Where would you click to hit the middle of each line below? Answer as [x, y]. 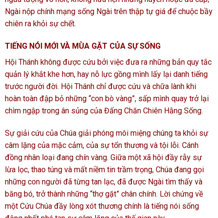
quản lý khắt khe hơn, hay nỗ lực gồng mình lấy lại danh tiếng [106, 74]
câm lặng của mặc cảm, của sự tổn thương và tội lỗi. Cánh [102, 145]
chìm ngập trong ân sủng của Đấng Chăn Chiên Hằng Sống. [104, 110]
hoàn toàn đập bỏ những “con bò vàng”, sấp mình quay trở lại [107, 98]
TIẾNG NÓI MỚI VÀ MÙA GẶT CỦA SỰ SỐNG [83, 46]
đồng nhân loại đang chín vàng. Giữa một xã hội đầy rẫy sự [103, 157]
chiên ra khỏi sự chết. [40, 24]
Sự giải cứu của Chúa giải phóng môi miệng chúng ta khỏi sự [107, 133]
